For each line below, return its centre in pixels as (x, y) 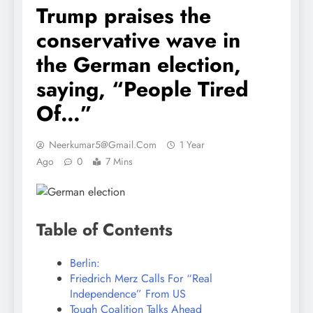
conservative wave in (138, 40)
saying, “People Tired (143, 89)
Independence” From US (128, 293)
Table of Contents (104, 229)
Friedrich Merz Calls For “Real (141, 278)
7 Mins (119, 161)
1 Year (192, 144)
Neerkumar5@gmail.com (103, 144)
